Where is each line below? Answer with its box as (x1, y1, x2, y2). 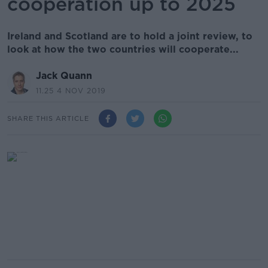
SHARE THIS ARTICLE (7, 114, 89, 123)
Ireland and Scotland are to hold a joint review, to (7, 31, 252, 42)
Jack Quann (36, 70, 92, 81)
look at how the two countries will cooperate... (7, 44, 239, 55)
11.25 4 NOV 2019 (36, 86, 106, 95)
